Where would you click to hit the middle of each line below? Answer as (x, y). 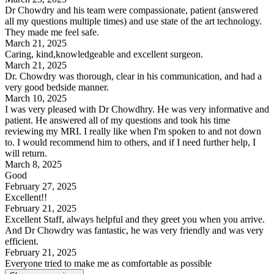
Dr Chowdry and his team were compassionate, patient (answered (131, 10)
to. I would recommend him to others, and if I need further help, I (130, 143)
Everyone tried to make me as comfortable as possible (108, 264)
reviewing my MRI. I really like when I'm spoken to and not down (133, 131)
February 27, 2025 (41, 187)
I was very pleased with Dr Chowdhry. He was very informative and (137, 109)
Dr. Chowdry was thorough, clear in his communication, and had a (133, 76)
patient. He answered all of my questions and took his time (117, 120)
